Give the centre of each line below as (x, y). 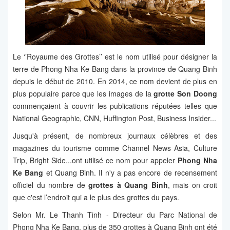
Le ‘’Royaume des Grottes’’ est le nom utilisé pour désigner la (115, 57)
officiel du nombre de (51, 185)
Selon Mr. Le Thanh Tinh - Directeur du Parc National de (115, 215)
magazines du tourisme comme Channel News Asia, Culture (115, 148)
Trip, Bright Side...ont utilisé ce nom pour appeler (95, 160)
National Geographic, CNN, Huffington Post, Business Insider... (114, 118)
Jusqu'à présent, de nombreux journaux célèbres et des (115, 136)
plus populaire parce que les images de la (83, 94)
